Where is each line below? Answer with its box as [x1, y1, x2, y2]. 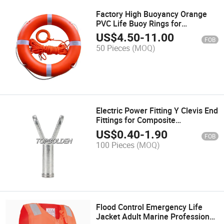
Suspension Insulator [96, 124, 172, 135]
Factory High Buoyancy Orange [96, 8, 207, 20]
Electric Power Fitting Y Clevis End [96, 105, 218, 116]
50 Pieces [96, 42, 130, 54]
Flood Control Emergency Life [96, 201, 203, 213]
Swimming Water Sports [96, 27, 183, 39]
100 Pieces [96, 139, 135, 150]
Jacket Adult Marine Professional [96, 211, 216, 222]
